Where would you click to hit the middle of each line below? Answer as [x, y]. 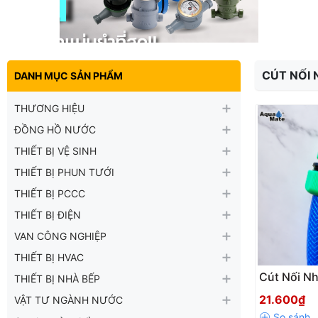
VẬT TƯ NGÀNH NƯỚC [68, 300]
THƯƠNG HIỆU [49, 108]
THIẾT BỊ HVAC [49, 257]
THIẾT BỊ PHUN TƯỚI [64, 172]
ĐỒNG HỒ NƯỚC [55, 129]
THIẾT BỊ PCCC [50, 193]
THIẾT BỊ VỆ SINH [55, 150]
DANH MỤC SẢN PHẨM [68, 75]
